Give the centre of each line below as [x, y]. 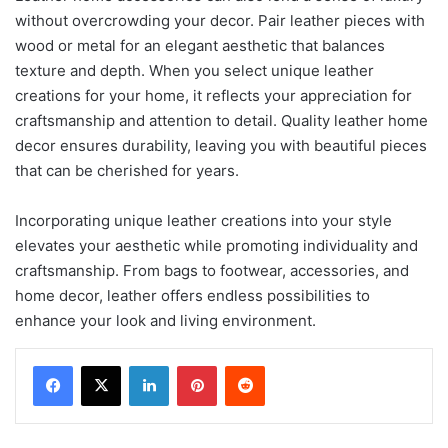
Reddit [284, 364]
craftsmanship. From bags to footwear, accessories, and [212, 270]
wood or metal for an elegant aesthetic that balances [200, 45]
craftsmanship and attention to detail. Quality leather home [221, 120]
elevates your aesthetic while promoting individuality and [216, 245]
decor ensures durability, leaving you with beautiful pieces [221, 145]
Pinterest [244, 364]
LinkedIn [194, 364]
